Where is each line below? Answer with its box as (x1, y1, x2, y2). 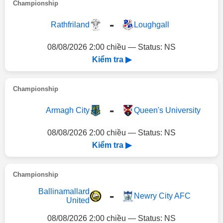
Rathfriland (50, 20, 90, 29)
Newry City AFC (133, 192, 191, 200)
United (66, 196, 90, 205)
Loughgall (133, 20, 169, 29)
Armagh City (45, 106, 90, 114)
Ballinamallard (38, 187, 90, 196)
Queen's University (133, 106, 201, 114)
